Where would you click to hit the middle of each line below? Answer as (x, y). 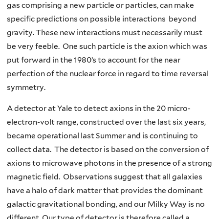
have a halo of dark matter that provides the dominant (105, 191)
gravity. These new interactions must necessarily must (105, 32)
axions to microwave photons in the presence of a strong (109, 163)
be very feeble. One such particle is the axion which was (107, 46)
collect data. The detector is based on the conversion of (108, 150)
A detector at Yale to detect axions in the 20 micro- (99, 109)
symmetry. (26, 87)
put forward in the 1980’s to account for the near (94, 60)
